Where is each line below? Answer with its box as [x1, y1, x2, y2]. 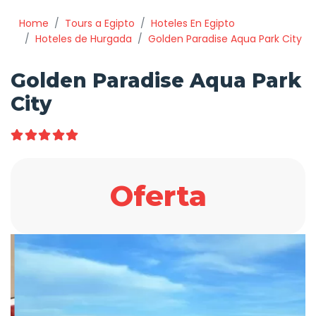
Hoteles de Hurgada [35, 32, 133, 46]
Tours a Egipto [65, 16, 135, 30]
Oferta [109, 178, 207, 213]
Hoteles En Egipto [151, 16, 236, 30]
